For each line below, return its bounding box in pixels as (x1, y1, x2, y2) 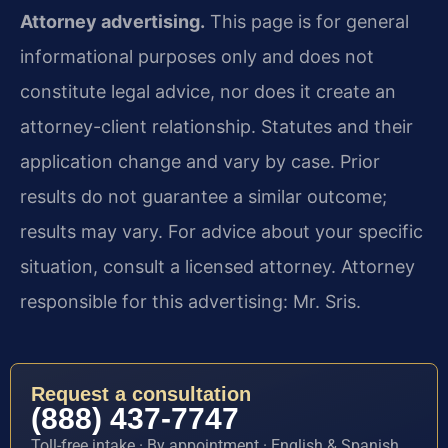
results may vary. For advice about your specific (20, 220, 423, 242)
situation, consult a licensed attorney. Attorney (20, 255, 415, 277)
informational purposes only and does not (20, 45, 374, 67)
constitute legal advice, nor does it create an (20, 80, 396, 102)
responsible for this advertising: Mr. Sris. (20, 290, 361, 312)
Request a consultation (31, 383, 251, 406)
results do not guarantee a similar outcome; (20, 185, 387, 207)
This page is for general (205, 10, 409, 32)
